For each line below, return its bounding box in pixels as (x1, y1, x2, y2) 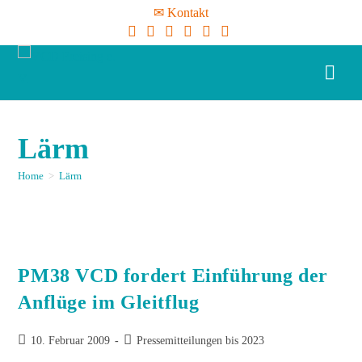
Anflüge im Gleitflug (18, 292, 200, 313)
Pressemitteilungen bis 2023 (137, 335, 265, 347)
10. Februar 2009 (31, 335, 111, 347)
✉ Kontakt (154, 6, 208, 19)
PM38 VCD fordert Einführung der (18, 265, 329, 286)
